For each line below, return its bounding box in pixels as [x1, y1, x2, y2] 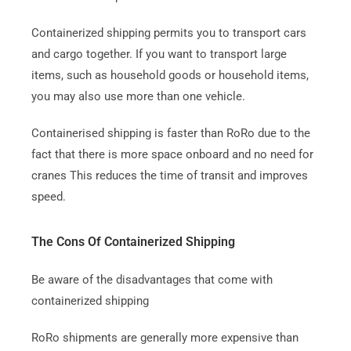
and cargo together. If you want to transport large [31, 46, 287, 61]
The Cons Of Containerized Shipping [31, 233, 235, 249]
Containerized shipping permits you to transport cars [31, 25, 306, 40]
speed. [31, 189, 66, 204]
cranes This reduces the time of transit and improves [31, 168, 308, 183]
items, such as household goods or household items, [31, 67, 309, 82]
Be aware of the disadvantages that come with [31, 272, 273, 287]
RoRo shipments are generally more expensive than [31, 330, 299, 345]
